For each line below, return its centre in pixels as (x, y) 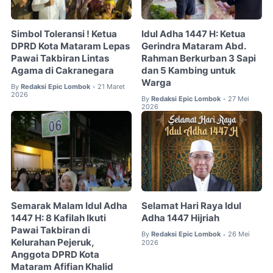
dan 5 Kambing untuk (189, 70)
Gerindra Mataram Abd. (194, 46)
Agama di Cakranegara (62, 70)
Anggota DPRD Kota (55, 255)
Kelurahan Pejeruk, (52, 243)
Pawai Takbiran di (51, 231)
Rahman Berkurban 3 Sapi (199, 58)
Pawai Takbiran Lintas (60, 58)
